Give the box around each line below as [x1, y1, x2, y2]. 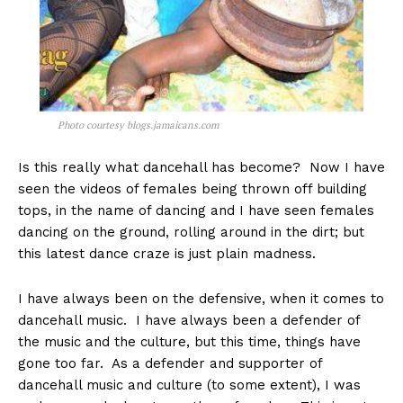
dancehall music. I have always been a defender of [18, 312, 360, 329]
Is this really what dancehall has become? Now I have [18, 159, 385, 176]
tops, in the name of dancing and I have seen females [18, 202, 374, 219]
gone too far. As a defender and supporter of [18, 355, 322, 372]
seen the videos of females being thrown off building [18, 181, 367, 198]
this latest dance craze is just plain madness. [18, 246, 316, 263]
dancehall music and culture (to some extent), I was [18, 377, 361, 394]
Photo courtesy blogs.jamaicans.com [58, 119, 219, 132]
